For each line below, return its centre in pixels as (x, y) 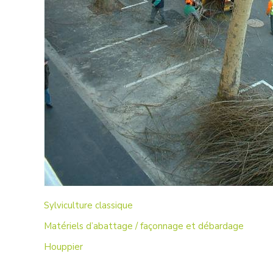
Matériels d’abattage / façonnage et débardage (144, 226)
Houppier (63, 247)
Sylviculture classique (88, 205)
